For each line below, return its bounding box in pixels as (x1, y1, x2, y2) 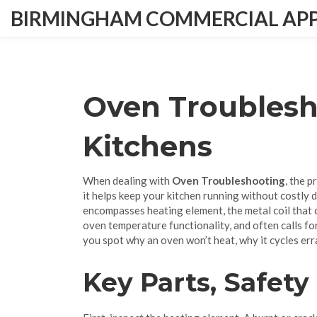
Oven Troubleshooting (172, 174, 285, 187)
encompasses (83, 204, 147, 217)
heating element (147, 204, 223, 217)
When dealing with (83, 174, 172, 187)
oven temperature (83, 219, 167, 231)
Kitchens (83, 129, 212, 163)
